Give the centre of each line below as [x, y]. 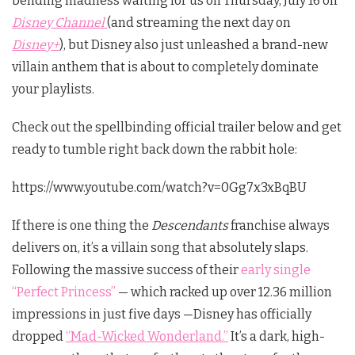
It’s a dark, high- [277, 336]
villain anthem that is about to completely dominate [165, 67]
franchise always [279, 225]
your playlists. [53, 89]
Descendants [190, 225]
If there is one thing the [82, 225]
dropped [39, 336]
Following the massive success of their [126, 270]
